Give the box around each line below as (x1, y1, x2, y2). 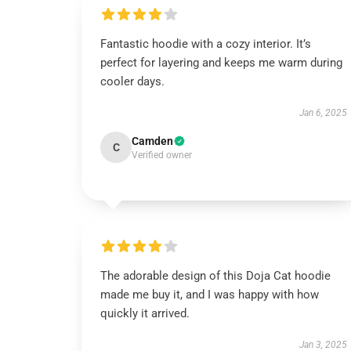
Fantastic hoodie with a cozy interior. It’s (100, 37, 311, 51)
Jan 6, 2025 (299, 107, 347, 118)
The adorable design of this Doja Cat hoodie (100, 269, 331, 283)
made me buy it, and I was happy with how (100, 288, 319, 302)
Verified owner (132, 150, 192, 161)
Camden (132, 135, 173, 147)
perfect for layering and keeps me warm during (100, 56, 342, 70)
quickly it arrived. (100, 306, 190, 320)
